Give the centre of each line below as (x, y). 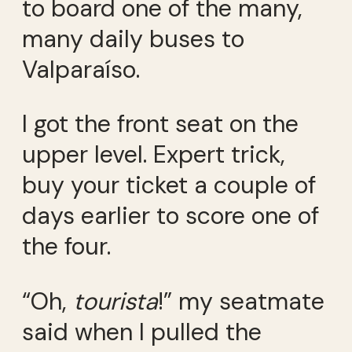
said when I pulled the (142, 332)
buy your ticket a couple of (169, 185)
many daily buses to (133, 39)
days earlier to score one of (170, 216)
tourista (115, 301)
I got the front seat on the (160, 124)
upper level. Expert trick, (154, 155)
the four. (66, 247)
